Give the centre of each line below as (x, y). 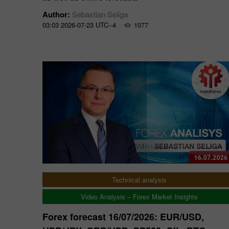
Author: (57, 14)
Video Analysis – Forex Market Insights (139, 197)
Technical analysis (139, 180)
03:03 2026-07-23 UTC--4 (79, 25)
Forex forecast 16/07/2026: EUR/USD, (123, 217)
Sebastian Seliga (100, 14)
